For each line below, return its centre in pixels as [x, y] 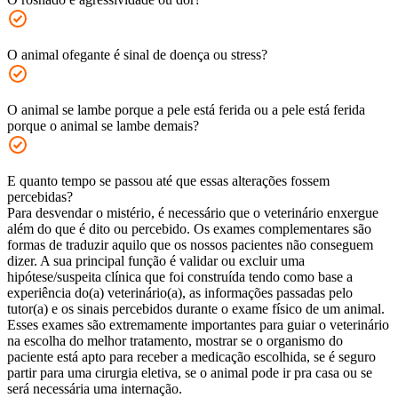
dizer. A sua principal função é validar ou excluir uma [156, 261]
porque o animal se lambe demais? [103, 126]
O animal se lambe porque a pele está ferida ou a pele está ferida [186, 110]
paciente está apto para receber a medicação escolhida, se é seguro [191, 357]
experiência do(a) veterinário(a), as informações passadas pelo [180, 293]
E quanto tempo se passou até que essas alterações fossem [168, 181]
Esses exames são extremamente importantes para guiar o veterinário [198, 325]
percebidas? [40, 197]
